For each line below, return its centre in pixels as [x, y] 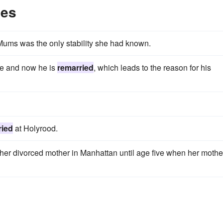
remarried [75, 67]
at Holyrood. [35, 128]
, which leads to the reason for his [152, 67]
